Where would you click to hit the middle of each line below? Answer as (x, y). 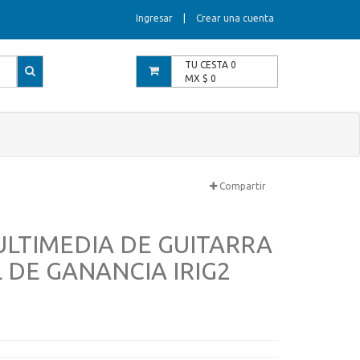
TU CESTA (207, 65)
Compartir (241, 186)
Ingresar (154, 18)
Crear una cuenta (235, 18)
